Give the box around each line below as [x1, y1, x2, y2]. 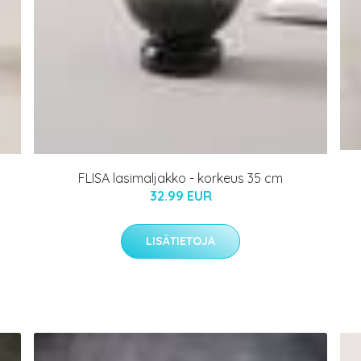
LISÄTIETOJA [146, 234, 215, 249]
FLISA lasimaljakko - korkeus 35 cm [78, 170, 283, 187]
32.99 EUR [149, 188, 212, 205]
